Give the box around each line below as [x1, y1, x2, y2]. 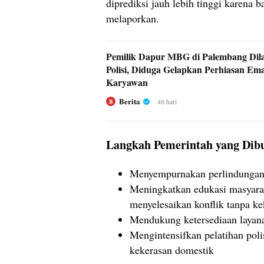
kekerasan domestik [130, 243, 214, 258]
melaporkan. [106, 11, 159, 26]
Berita [119, 95, 140, 107]
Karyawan [106, 75, 148, 90]
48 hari [157, 97, 177, 107]
